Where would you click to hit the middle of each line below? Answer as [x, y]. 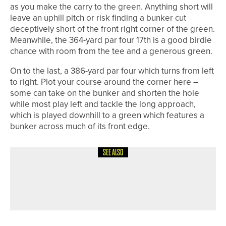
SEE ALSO [113, 153]
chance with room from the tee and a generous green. [111, 51]
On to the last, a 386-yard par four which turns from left [112, 71]
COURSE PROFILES [102, 164]
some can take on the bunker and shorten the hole [105, 93]
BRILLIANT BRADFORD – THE [127, 180]
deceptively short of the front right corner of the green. [112, 29]
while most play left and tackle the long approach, [103, 104]
